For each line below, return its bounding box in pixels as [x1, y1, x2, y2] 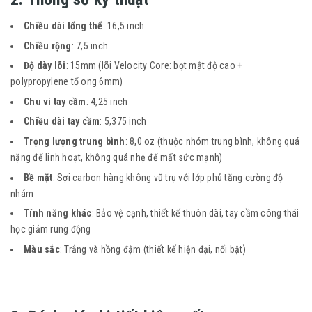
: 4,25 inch [86, 95, 128, 107]
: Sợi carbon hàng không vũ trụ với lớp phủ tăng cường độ [52, 171, 283, 183]
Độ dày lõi [24, 60, 66, 72]
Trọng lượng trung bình [24, 135, 125, 147]
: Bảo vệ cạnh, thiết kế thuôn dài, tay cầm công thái [91, 208, 299, 219]
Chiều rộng [24, 40, 72, 52]
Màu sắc [24, 243, 60, 255]
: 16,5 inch [102, 20, 145, 31]
